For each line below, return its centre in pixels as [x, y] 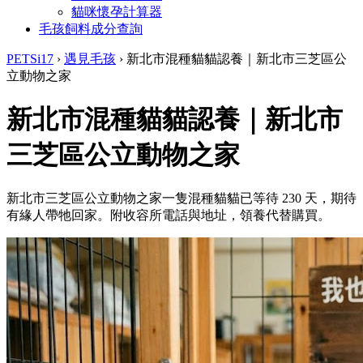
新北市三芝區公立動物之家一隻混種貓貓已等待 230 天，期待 [181, 199]
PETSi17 [30, 58]
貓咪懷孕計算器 [117, 11]
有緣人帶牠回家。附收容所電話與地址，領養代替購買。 [169, 216]
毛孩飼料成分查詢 [91, 28]
